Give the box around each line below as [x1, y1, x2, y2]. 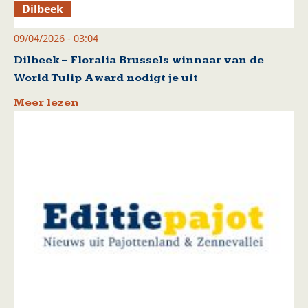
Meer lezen [14, 96, 79, 109]
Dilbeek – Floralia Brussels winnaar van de [14, 53, 264, 67]
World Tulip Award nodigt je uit [14, 71, 198, 85]
